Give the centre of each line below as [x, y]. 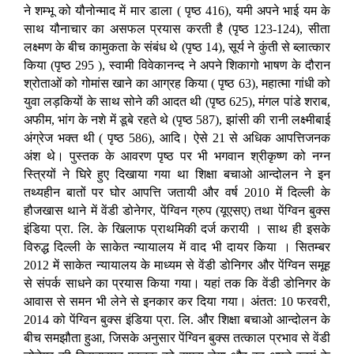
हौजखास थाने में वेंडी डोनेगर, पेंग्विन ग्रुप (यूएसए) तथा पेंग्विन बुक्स [177, 211]
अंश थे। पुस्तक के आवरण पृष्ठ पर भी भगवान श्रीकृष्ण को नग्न [177, 156]
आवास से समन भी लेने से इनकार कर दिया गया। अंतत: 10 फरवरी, [177, 302]
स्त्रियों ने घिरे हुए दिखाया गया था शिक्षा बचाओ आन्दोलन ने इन [177, 175]
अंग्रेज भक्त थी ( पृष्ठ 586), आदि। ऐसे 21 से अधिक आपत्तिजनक [177, 138]
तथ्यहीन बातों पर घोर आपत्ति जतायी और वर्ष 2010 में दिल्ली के [177, 193]
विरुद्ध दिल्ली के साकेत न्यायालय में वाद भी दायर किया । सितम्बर [177, 247]
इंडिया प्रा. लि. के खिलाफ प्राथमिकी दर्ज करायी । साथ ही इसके [177, 229]
